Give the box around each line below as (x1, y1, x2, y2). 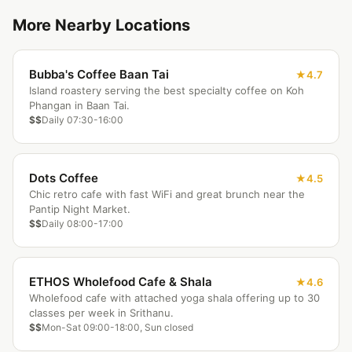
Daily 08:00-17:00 (42, 218, 123, 229)
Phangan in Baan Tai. (29, 99, 130, 112)
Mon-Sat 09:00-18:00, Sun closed (42, 321, 193, 333)
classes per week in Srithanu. (29, 306, 174, 319)
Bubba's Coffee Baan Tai (29, 67, 169, 82)
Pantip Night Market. (29, 203, 130, 215)
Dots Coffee (29, 170, 98, 185)
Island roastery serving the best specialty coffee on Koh (29, 84, 304, 97)
